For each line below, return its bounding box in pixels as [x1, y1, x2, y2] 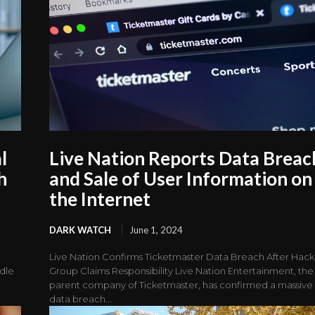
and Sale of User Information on [49, 167, 313, 191]
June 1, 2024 [129, 224, 184, 236]
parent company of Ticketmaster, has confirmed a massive [49, 279, 314, 291]
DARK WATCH [49, 224, 112, 236]
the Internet [49, 188, 151, 211]
